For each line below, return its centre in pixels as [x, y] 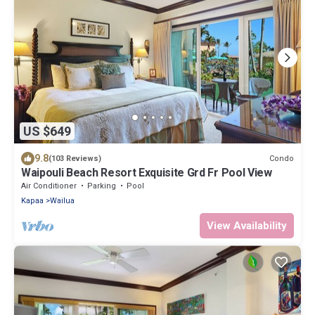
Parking [102, 186]
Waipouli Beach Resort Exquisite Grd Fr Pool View [147, 173]
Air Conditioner [49, 186]
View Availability [247, 226]
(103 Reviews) [75, 159]
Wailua [62, 201]
